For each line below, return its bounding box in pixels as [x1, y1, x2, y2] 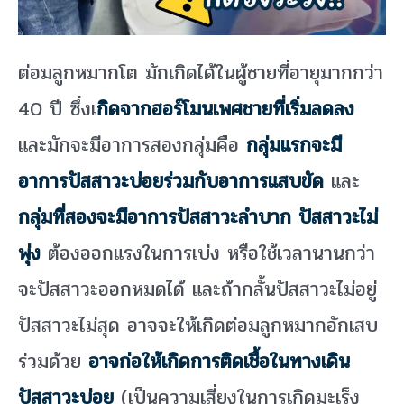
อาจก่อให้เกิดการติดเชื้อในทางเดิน [88, 346, 350, 378]
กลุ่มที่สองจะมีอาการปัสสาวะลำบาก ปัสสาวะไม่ [18, 202, 378, 234]
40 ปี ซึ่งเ [18, 94, 96, 125]
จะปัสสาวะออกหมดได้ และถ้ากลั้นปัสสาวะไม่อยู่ [18, 274, 377, 306]
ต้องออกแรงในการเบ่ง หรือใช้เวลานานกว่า [41, 238, 375, 270]
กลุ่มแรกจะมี [246, 130, 342, 161]
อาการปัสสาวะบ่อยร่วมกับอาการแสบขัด [18, 166, 324, 197]
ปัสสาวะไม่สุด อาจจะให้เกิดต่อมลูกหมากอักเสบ [18, 310, 378, 342]
